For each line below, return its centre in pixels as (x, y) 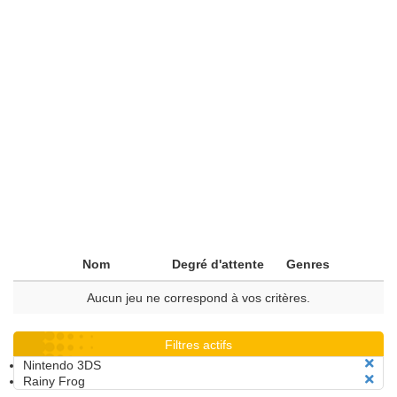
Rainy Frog (54, 381)
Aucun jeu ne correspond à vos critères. (198, 298)
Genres (308, 264)
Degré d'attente (218, 264)
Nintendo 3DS (62, 365)
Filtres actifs (198, 345)
